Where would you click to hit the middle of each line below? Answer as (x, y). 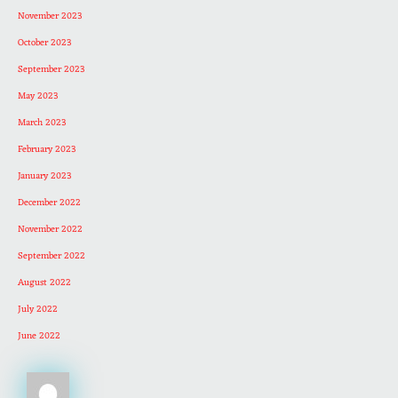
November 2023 (50, 17)
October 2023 (45, 44)
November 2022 (50, 230)
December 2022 (49, 203)
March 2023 (42, 123)
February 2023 (47, 150)
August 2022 (44, 283)
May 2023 (38, 97)
